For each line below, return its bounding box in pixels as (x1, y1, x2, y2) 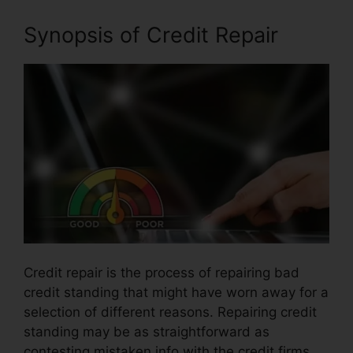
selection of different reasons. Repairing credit (24, 304, 317, 321)
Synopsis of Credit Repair (24, 21, 278, 48)
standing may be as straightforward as (24, 324, 269, 340)
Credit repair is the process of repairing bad (24, 265, 299, 281)
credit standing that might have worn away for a (24, 284, 329, 301)
